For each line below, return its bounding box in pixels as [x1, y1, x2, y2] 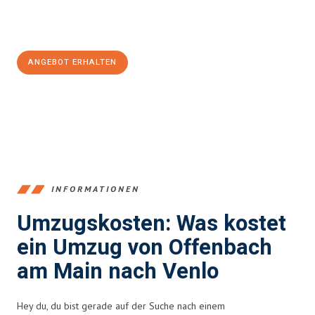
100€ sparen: [17, 22, 92, 37]
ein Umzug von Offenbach [17, 231, 272, 264]
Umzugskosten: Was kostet [17, 207, 286, 240]
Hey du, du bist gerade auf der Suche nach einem [17, 299, 225, 312]
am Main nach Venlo [17, 255, 219, 288]
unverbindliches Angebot [50, 8, 204, 22]
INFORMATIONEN [51, 184, 140, 195]
